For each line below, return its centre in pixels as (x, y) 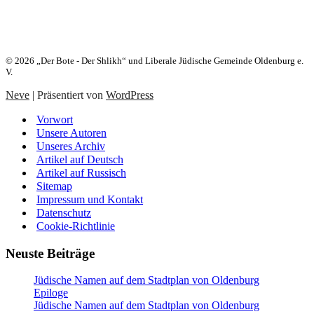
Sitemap (54, 186)
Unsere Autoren (71, 132)
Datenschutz (64, 212)
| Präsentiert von (68, 95)
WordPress (130, 95)
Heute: (26, 38)
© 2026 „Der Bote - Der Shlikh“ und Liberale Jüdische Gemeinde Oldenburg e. (155, 60)
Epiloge (51, 293)
